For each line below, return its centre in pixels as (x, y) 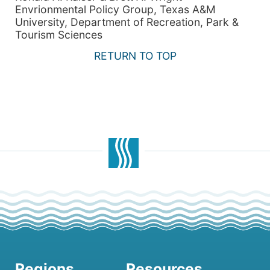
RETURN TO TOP (135, 56)
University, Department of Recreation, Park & (127, 22)
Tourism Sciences (59, 34)
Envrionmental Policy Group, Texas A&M (115, 9)
